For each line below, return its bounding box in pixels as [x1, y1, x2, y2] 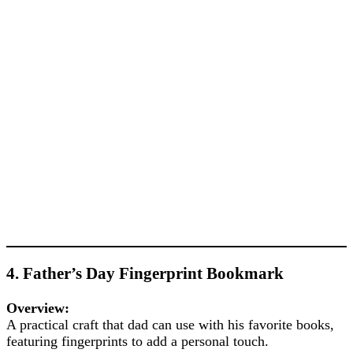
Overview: [6, 299, 69, 316]
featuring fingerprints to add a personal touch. [6, 333, 269, 349]
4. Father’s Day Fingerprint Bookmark [6, 263, 284, 283]
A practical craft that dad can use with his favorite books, [6, 316, 334, 333]
